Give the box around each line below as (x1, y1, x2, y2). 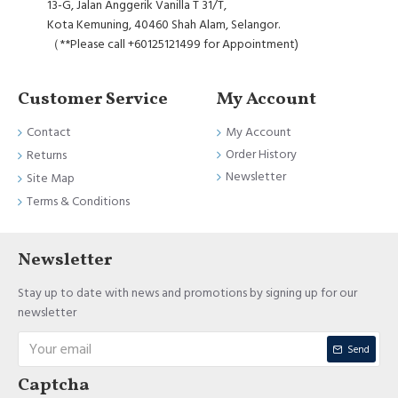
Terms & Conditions (27, 193, 130, 211)
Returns (27, 147, 67, 164)
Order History (226, 146, 297, 163)
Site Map (27, 170, 75, 187)
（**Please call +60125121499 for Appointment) (47, 36, 298, 53)
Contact (27, 123, 71, 141)
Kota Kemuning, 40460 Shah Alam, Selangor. (47, 16, 280, 34)
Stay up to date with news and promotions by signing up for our (18, 284, 357, 302)
